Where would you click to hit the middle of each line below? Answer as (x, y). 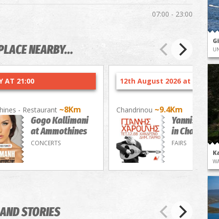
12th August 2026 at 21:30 (165, 81)
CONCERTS (45, 143)
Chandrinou (135, 110)
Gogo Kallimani (59, 120)
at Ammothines (59, 131)
